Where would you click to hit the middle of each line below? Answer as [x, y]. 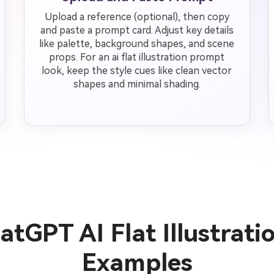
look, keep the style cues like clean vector [137, 71]
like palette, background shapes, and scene [137, 44]
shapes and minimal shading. [137, 84]
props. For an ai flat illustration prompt [137, 57]
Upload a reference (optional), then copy [137, 17]
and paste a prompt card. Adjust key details [137, 30]
